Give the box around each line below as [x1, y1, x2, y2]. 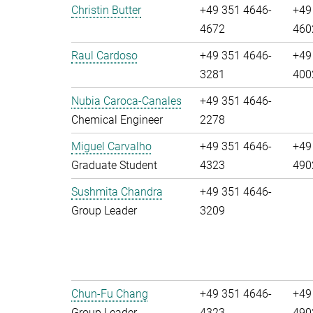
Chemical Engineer [71, 113, 163, 126]
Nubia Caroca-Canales [71, 94, 182, 108]
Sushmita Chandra [71, 185, 163, 198]
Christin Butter [71, 3, 141, 17]
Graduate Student [71, 159, 157, 172]
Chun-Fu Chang [71, 287, 148, 300]
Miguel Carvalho [71, 140, 152, 153]
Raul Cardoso [71, 49, 138, 62]
